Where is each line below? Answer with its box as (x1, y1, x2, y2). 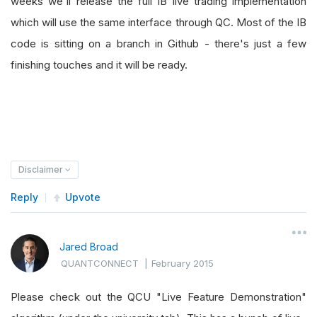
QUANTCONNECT (61, 258, 139, 269)
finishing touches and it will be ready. (11, 58, 190, 71)
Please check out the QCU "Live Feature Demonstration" (11, 290, 306, 304)
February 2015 (151, 258, 214, 269)
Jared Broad (59, 241, 118, 253)
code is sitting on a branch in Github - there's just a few (11, 37, 306, 50)
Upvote (65, 191, 100, 203)
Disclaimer (18, 164, 65, 175)
